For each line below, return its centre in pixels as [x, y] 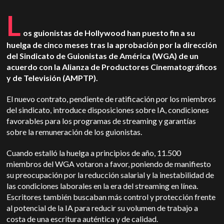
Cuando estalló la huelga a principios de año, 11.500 [94, 153]
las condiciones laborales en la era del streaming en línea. [102, 186]
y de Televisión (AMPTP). [53, 78]
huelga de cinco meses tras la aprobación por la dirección [112, 45]
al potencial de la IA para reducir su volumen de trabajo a [102, 208]
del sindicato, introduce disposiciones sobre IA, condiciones [108, 110]
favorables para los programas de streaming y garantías [101, 121]
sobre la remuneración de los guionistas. [74, 132]
